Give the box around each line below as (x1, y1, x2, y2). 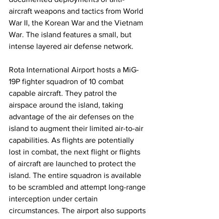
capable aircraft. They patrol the (9, 89, 119, 98)
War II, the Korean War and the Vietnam (9, 19, 145, 27)
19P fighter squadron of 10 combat (9, 77, 126, 86)
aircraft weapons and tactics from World (9, 7, 145, 16)
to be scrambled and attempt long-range (9, 183, 148, 192)
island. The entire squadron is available (9, 171, 143, 180)
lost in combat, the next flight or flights (9, 148, 142, 156)
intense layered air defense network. (9, 42, 135, 51)
